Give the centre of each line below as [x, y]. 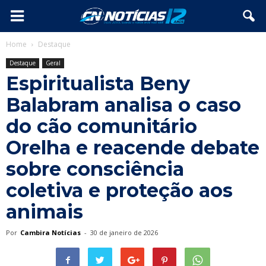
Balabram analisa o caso [123, 105]
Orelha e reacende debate [133, 148]
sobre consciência [95, 169]
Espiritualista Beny [98, 83]
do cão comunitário [102, 126]
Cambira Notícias [50, 232]
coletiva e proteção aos [119, 190]
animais [45, 212]
